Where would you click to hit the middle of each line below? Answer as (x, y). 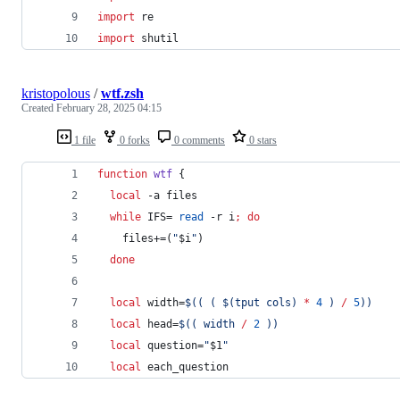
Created (39, 108)
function (122, 174)
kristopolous (56, 93)
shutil (160, 38)
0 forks (133, 140)
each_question (185, 367)
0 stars (262, 140)
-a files (175, 195)
